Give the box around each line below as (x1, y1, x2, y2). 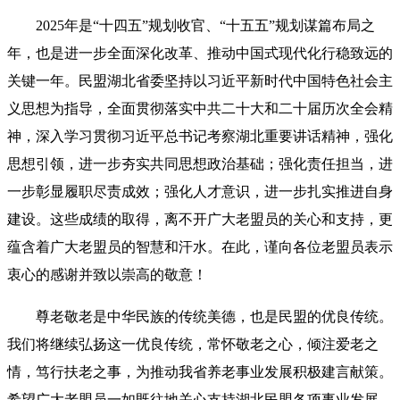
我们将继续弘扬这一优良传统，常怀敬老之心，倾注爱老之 (7, 336, 379, 352)
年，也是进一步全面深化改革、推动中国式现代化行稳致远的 (7, 45, 393, 61)
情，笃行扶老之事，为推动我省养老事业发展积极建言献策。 (7, 363, 393, 379)
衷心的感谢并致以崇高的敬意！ (7, 266, 207, 282)
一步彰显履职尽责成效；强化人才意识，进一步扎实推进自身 (7, 183, 393, 199)
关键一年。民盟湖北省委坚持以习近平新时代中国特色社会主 (7, 72, 393, 88)
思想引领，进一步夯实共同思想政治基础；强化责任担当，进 (7, 155, 393, 171)
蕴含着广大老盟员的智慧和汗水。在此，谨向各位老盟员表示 (7, 238, 393, 254)
